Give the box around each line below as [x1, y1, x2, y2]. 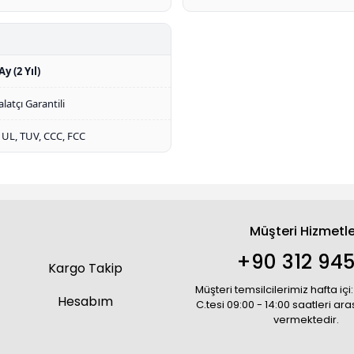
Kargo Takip [48, 259, 123, 277]
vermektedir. [273, 312, 340, 327]
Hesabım [58, 292, 114, 311]
